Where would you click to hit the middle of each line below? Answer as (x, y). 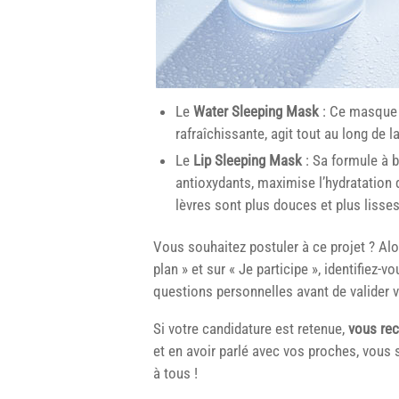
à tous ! (175, 373)
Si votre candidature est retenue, (251, 328)
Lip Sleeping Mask (246, 160)
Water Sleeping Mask (256, 111)
